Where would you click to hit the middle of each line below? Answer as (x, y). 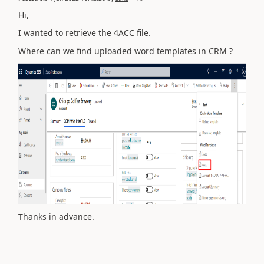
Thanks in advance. (56, 216)
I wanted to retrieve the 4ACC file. (85, 33)
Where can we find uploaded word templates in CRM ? (126, 51)
